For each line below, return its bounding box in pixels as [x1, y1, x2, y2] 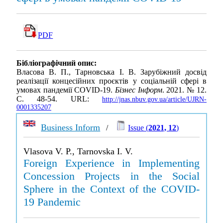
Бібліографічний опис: [16, 59, 97, 68]
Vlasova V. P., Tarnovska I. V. [23, 146, 133, 156]
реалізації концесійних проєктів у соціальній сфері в [16, 77, 207, 86]
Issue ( [128, 123, 149, 132]
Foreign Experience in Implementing [23, 157, 200, 169]
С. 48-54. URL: [16, 95, 102, 104]
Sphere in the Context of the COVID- [23, 183, 200, 195]
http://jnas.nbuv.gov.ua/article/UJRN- [102, 96, 207, 104]
